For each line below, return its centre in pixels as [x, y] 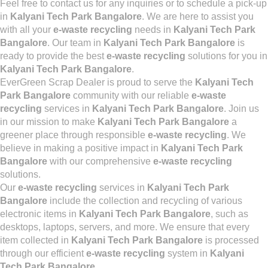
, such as [229, 214]
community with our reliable [131, 95]
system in [188, 253]
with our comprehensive [100, 161]
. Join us [241, 109]
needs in [153, 30]
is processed [231, 240]
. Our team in [75, 43]
